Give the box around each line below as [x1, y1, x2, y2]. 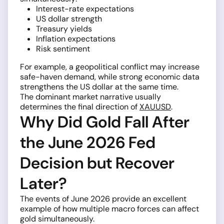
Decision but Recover [20, 152, 174, 174]
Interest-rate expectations [36, 3, 134, 14]
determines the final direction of [20, 101, 139, 112]
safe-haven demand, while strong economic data [20, 71, 199, 82]
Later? [20, 173, 67, 194]
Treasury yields [36, 23, 92, 34]
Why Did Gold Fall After [20, 111, 189, 133]
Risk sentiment [36, 43, 90, 54]
